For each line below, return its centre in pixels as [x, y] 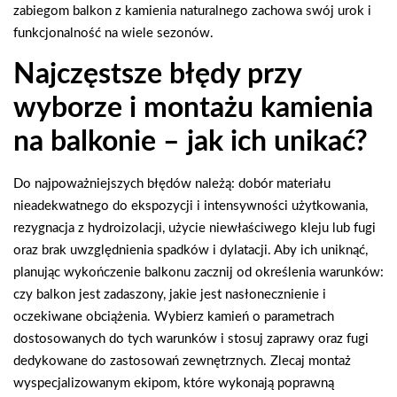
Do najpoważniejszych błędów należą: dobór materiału [172, 183]
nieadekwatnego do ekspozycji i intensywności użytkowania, [191, 206]
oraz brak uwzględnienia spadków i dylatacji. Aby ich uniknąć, [191, 250]
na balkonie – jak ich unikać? [191, 141]
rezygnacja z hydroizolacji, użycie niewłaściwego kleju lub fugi [195, 228]
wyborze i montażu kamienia [193, 108]
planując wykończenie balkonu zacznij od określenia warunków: [198, 272]
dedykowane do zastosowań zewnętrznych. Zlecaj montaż [182, 361]
